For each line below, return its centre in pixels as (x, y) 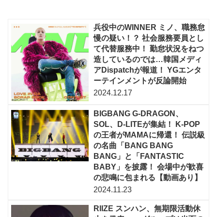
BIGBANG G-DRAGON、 (139, 113)
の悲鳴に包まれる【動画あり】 (148, 177)
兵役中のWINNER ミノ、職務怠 (149, 28)
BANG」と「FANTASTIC (139, 156)
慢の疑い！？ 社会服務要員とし (149, 38)
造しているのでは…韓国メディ (148, 60)
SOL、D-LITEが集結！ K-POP (147, 124)
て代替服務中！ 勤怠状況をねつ (149, 49)
